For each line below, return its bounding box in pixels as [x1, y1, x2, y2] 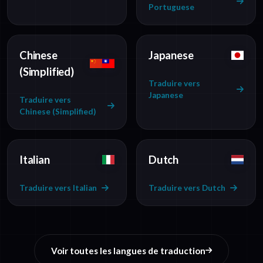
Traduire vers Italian [19, 183, 97, 193]
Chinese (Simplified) [19, 107, 96, 117]
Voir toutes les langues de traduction [51, 245, 205, 257]
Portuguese [149, 2, 194, 12]
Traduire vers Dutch [149, 183, 225, 193]
